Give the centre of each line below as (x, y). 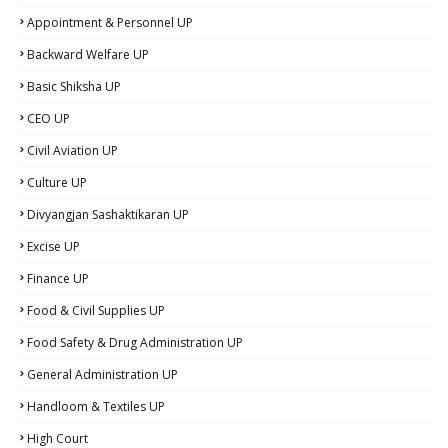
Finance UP (58, 279)
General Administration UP (102, 375)
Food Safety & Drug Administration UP (135, 343)
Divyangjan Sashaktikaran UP (108, 215)
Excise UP (53, 247)
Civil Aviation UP (72, 151)
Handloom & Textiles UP (96, 407)
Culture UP (57, 183)
